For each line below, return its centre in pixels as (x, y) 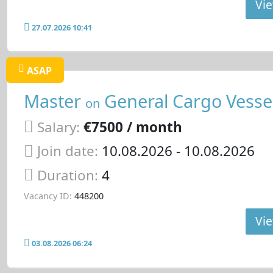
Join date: (67, 151)
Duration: (69, 175)
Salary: (58, 127)
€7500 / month (133, 127)
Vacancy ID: (48, 196)
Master (54, 101)
